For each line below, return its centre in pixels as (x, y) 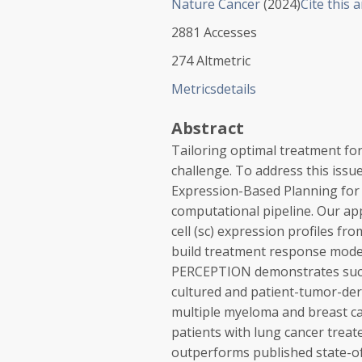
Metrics (194, 89)
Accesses (230, 32)
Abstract (208, 128)
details (236, 89)
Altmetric (223, 61)
